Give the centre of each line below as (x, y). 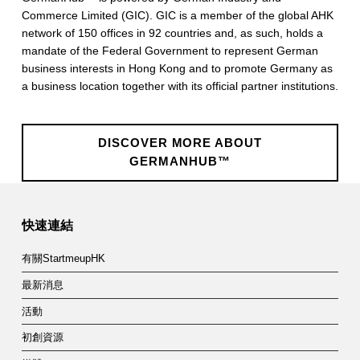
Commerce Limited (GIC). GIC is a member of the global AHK (177, 16)
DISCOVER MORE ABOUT (180, 143)
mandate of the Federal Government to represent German (170, 51)
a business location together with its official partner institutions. (180, 86)
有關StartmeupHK (63, 259)
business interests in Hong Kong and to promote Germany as (177, 69)
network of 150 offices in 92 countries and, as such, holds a (172, 33)
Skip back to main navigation (47, 186)
